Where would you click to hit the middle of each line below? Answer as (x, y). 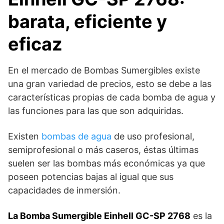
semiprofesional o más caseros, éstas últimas (103, 150)
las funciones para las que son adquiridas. (96, 111)
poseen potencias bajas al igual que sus (91, 177)
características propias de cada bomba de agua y (112, 97)
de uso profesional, (153, 136)
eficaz (35, 44)
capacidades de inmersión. (64, 190)
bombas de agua (76, 136)
